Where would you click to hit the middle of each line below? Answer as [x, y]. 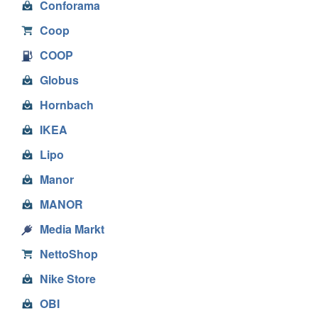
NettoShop [69, 253]
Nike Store [68, 278]
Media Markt [72, 229]
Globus [59, 79]
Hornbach [67, 104]
